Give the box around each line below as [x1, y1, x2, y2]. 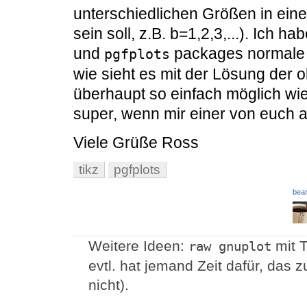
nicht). [88, 277, 129, 293]
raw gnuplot [188, 239, 271, 254]
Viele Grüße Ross [73, 134, 199, 152]
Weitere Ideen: [88, 238, 188, 254]
